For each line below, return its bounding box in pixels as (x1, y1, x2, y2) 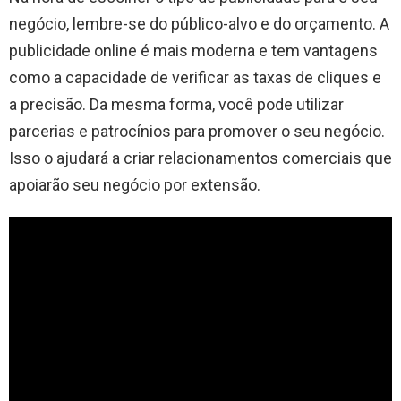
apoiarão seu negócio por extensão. (9, 175, 260, 194)
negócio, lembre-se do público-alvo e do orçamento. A (9, 13, 389, 33)
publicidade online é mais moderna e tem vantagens (9, 40, 378, 60)
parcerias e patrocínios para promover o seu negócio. (9, 121, 385, 141)
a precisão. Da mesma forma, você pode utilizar (9, 94, 344, 114)
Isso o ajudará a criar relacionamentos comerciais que (9, 148, 392, 167)
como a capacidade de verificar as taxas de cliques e (9, 67, 381, 87)
